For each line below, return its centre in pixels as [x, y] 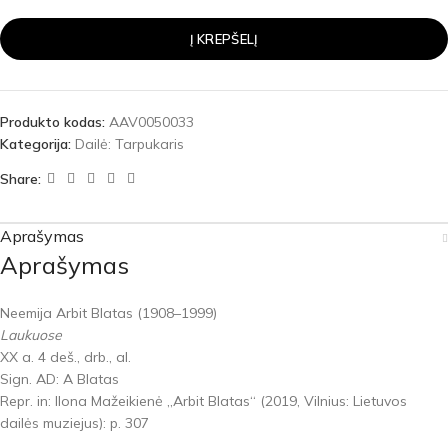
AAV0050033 [151, 122]
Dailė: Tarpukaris [129, 144]
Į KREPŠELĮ [224, 39]
